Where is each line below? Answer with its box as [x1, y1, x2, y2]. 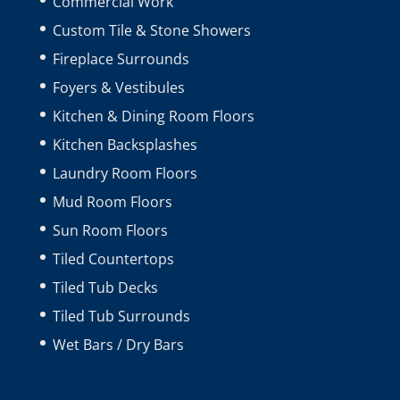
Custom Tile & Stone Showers [52, 20, 251, 40]
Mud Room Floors [52, 191, 172, 212]
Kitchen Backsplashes [52, 134, 197, 154]
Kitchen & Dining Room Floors [52, 105, 254, 126]
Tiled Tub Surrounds [52, 305, 190, 326]
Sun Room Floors [52, 220, 168, 240]
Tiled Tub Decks [52, 277, 158, 297]
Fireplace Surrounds [52, 48, 189, 69]
